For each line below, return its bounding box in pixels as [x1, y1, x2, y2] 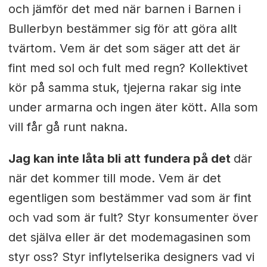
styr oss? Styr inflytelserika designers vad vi [8, 249, 254, 264]
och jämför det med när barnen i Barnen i [8, 1, 241, 16]
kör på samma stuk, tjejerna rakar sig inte [8, 80, 241, 95]
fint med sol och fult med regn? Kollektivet [8, 60, 248, 75]
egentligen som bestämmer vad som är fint [8, 190, 252, 205]
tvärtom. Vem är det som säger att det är [8, 41, 240, 55]
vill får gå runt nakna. [8, 119, 128, 134]
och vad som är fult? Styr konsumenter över [8, 210, 258, 225]
